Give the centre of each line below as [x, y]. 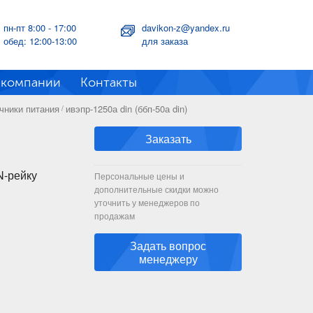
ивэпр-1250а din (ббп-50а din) [126, 109]
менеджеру [168, 259]
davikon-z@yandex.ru [186, 28]
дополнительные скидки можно [157, 189]
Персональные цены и [140, 176]
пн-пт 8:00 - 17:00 [39, 28]
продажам [115, 216]
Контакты [109, 82]
